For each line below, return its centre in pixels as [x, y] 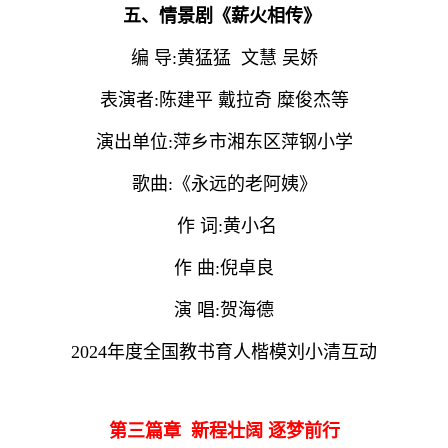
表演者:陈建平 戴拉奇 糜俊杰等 [224, 99]
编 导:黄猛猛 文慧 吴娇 [224, 57]
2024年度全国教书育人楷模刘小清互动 [224, 351]
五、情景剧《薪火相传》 [224, 15]
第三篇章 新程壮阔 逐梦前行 [224, 430]
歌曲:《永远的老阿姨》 [224, 183]
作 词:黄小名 [224, 225]
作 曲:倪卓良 [224, 267]
